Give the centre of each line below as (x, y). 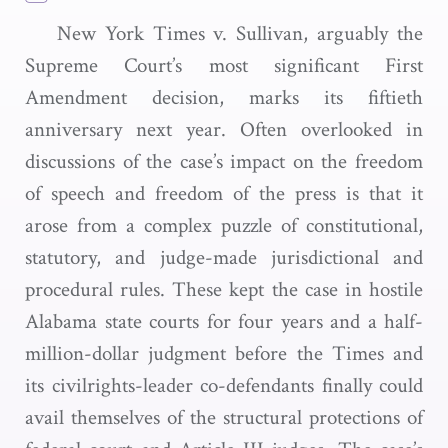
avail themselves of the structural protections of (224, 417)
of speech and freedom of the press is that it (224, 193)
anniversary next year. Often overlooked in (224, 129)
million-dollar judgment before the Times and (224, 353)
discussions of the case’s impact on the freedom (224, 161)
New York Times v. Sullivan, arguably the (240, 33)
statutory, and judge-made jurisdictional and (224, 257)
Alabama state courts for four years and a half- (224, 321)
